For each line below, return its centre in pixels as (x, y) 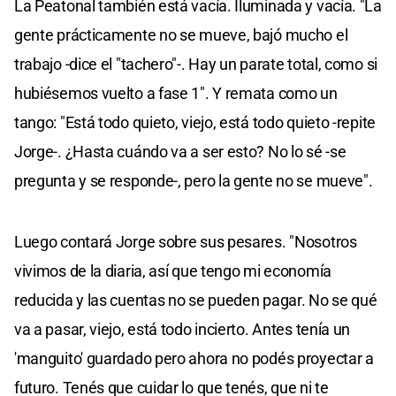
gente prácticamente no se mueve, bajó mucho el (181, 34)
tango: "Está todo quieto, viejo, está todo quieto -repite (195, 122)
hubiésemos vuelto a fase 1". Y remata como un (176, 93)
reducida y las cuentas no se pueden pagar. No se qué (196, 300)
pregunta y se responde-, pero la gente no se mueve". (194, 180)
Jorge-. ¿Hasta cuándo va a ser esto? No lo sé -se (180, 151)
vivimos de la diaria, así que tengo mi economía (173, 270)
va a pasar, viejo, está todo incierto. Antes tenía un (183, 329)
